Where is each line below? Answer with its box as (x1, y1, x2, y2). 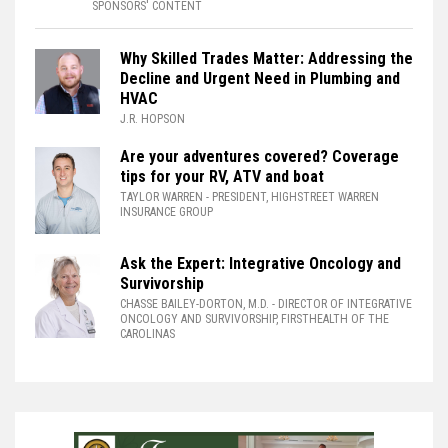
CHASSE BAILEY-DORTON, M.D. (120, 297, 272, 312)
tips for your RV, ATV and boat (120, 167, 324, 187)
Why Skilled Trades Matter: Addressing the (120, 49, 413, 69)
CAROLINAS (120, 327, 175, 342)
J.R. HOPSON (120, 112, 185, 127)
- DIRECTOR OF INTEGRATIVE (272, 297, 412, 312)
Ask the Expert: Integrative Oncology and (120, 254, 401, 274)
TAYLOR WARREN (120, 190, 206, 205)
